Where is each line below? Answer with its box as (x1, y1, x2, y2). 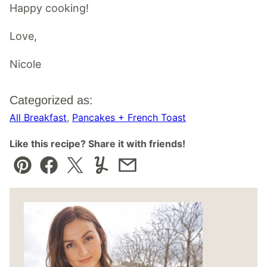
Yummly (100, 167, 141, 180)
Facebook (48, 167, 98, 180)
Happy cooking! (10, 2, 89, 15)
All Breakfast (10, 111, 67, 124)
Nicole (10, 58, 41, 71)
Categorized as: (10, 94, 93, 107)
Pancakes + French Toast (72, 111, 186, 124)
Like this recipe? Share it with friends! (10, 138, 185, 150)
